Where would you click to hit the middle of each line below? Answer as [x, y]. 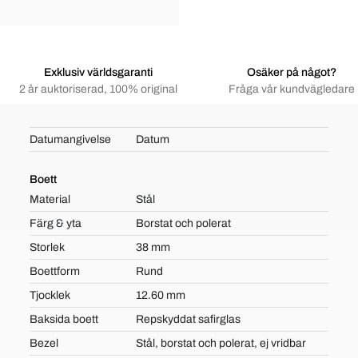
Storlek [48, 247]
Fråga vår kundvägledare [292, 89]
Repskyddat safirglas [188, 319]
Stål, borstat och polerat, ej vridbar [221, 343]
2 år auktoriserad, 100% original [98, 89]
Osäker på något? [292, 72]
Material [50, 199]
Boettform [55, 271]
